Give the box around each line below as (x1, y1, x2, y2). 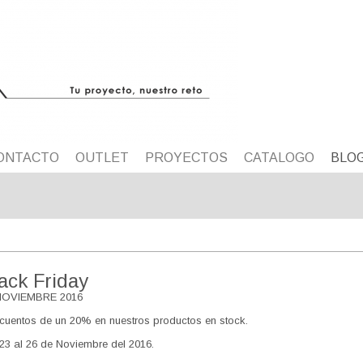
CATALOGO (244, 151, 315, 164)
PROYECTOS (145, 151, 228, 164)
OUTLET (75, 151, 130, 164)
